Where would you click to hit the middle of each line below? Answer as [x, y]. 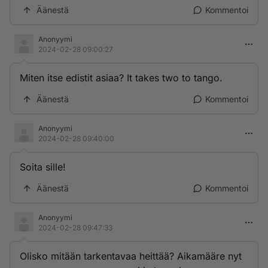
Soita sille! [43, 167]
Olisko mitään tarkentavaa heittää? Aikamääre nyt [131, 256]
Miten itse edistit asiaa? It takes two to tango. [121, 78]
